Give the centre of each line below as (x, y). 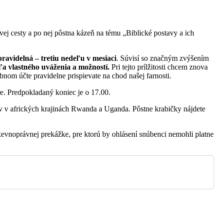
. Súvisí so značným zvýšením (163, 58)
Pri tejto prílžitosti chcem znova (159, 67)
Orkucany (128, 115)
